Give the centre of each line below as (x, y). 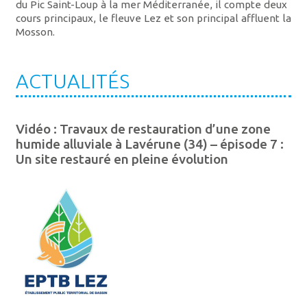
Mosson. (35, 32)
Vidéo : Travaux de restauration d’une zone (143, 129)
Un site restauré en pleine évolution (122, 159)
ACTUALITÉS (72, 81)
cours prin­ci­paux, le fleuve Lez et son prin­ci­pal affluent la (153, 19)
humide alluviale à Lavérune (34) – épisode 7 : (149, 144)
